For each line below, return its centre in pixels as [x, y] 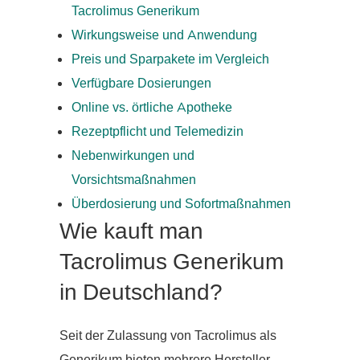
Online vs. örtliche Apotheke [152, 108]
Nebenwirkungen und [133, 156]
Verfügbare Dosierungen [141, 84]
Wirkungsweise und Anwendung [164, 36]
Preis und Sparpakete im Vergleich [170, 60]
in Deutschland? [141, 293]
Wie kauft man [131, 232]
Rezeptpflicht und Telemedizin [157, 132]
